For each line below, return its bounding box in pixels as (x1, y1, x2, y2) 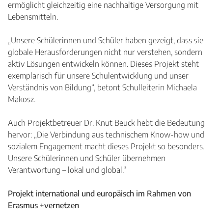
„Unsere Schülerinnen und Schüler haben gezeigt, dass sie (8, 35, 203, 46)
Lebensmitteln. (8, 12, 58, 22)
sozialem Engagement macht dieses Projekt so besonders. (8, 141, 204, 152)
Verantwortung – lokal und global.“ (8, 165, 126, 175)
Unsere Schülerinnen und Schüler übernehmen (8, 153, 165, 164)
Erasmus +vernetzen (8, 200, 79, 211)
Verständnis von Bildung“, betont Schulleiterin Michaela (8, 82, 197, 93)
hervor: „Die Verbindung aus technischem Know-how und (8, 130, 204, 140)
